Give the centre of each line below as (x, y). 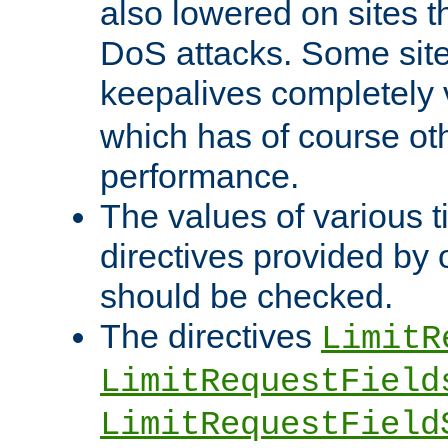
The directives (210, 336)
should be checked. (246, 296)
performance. (199, 176)
